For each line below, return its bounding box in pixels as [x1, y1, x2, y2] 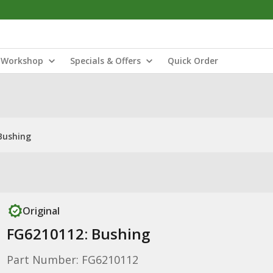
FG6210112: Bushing [6, 224, 150, 244]
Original [22, 204, 60, 218]
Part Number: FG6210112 [6, 252, 138, 267]
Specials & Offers [70, 55, 141, 66]
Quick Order [168, 55, 218, 66]
